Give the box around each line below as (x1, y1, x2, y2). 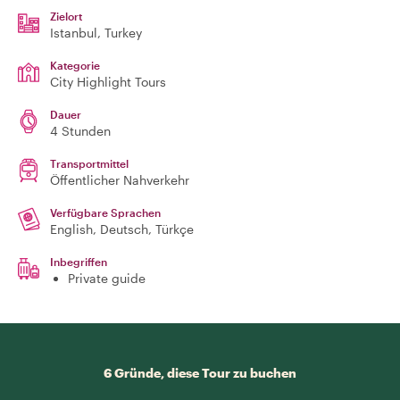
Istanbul (50, 25, 97, 40)
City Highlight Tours (50, 74, 166, 89)
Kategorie (50, 59, 100, 71)
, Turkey (97, 25, 142, 40)
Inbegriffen (50, 255, 107, 268)
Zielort (50, 10, 82, 22)
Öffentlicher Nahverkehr (50, 172, 189, 187)
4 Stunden (50, 123, 111, 138)
